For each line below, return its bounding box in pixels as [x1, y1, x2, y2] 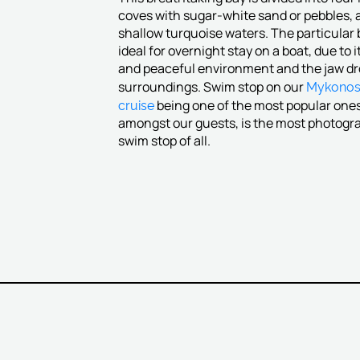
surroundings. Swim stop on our [117, 78, 306, 96]
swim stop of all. [117, 132, 211, 149]
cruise [117, 96, 154, 113]
